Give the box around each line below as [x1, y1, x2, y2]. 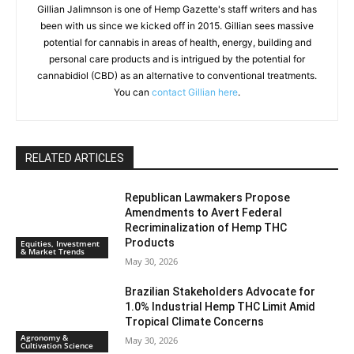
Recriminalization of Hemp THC [125, 221, 288, 234]
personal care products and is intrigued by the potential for [49, 53, 305, 65]
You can [114, 86, 152, 98]
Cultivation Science [21, 339, 93, 351]
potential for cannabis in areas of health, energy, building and [43, 36, 311, 48]
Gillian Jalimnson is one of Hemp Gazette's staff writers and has [37, 3, 317, 15]
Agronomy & [21, 331, 68, 343]
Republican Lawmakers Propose [125, 191, 291, 204]
